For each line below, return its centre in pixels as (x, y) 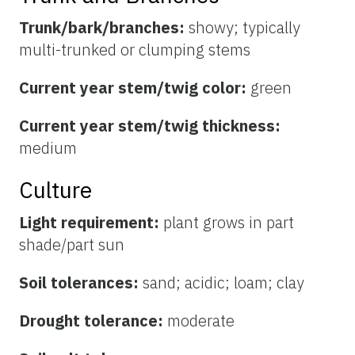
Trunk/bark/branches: (104, 28)
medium (48, 148)
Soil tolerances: (81, 283)
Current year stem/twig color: (135, 88)
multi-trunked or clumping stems (135, 50)
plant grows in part (229, 223)
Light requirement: (91, 223)
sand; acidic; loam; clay (223, 283)
